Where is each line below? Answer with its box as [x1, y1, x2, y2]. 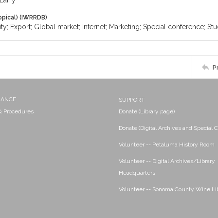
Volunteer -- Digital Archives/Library [119, 158, 215, 164]
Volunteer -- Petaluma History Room [119, 141, 215, 148]
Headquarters [119, 169, 155, 176]
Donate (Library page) [119, 108, 175, 115]
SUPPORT [119, 96, 145, 103]
